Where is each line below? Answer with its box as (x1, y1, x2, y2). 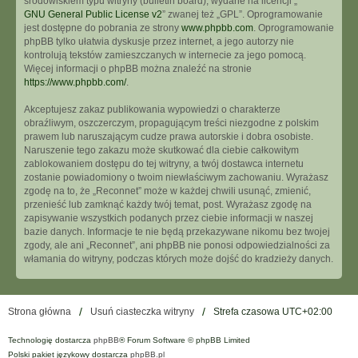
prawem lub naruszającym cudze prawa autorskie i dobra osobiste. (24, 131, 313, 142)
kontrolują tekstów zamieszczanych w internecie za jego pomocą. (24, 50, 306, 61)
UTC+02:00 (282, 306, 332, 317)
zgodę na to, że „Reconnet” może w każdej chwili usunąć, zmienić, (24, 185, 311, 197)
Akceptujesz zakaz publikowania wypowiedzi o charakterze (24, 104, 280, 115)
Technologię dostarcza (8, 336, 93, 344)
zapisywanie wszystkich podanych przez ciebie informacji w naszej (24, 213, 313, 224)
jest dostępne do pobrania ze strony (24, 22, 181, 34)
